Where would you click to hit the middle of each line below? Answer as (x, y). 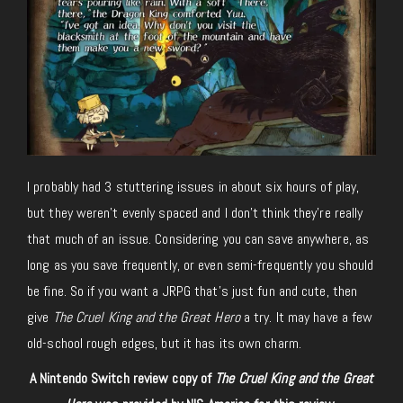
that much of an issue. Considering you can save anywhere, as (198, 238)
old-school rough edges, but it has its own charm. (164, 343)
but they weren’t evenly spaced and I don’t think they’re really (195, 212)
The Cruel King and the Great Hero (146, 317)
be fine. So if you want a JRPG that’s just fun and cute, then (193, 291)
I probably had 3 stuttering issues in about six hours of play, (193, 186)
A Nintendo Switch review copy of (122, 378)
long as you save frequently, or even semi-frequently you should (201, 264)
